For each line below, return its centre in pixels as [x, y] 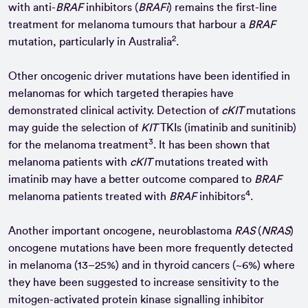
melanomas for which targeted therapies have [121, 93]
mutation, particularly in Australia [90, 42]
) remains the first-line [223, 7]
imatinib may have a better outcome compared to [131, 179]
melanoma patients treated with [89, 196]
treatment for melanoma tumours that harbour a [128, 24]
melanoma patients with [69, 162]
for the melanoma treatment [78, 145]
